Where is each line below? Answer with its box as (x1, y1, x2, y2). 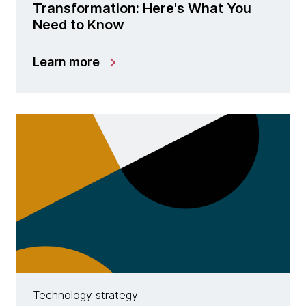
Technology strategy (33, 288, 138, 303)
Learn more (33, 55, 100, 70)
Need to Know (33, 16, 124, 33)
